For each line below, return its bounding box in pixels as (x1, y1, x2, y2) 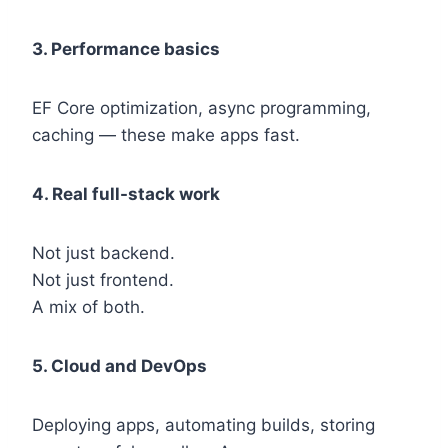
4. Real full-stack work (32, 184, 220, 205)
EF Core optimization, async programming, (32, 98, 371, 119)
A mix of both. (32, 297, 145, 318)
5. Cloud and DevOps (32, 356, 207, 377)
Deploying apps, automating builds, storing (32, 415, 375, 436)
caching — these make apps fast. (32, 125, 300, 146)
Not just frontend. (32, 270, 174, 291)
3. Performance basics (32, 39, 220, 60)
